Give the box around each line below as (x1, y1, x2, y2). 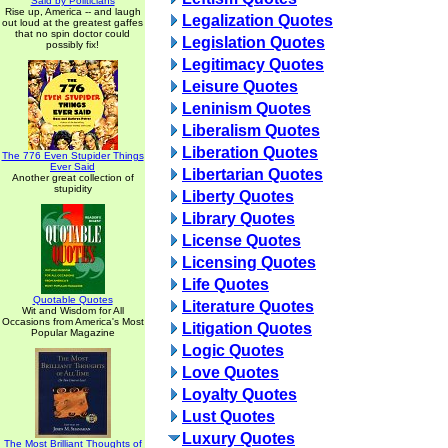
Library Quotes (182, 210, 295, 227)
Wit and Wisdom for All (21, 305, 124, 316)
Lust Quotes (182, 408, 275, 425)
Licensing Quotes (182, 254, 316, 271)
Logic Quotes (182, 342, 284, 359)
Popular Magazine (30, 327, 115, 338)
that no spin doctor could (15, 28, 130, 39)
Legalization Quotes (182, 12, 333, 29)
